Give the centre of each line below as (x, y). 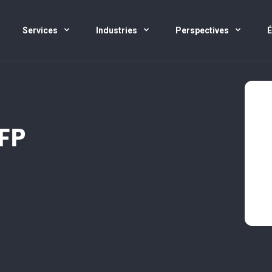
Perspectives (203, 30)
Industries (117, 30)
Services (41, 30)
